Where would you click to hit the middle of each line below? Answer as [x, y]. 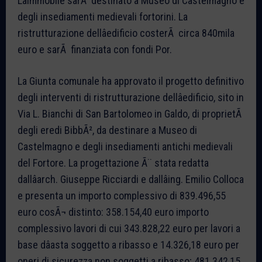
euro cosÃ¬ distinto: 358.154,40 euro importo [113, 212]
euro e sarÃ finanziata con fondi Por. [95, 49]
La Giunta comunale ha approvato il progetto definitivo [131, 81]
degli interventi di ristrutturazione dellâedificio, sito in [131, 97]
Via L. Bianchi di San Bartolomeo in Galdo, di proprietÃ [131, 113]
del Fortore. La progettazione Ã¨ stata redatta [113, 163]
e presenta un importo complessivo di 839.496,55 [122, 195]
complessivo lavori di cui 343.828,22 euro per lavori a [129, 228]
